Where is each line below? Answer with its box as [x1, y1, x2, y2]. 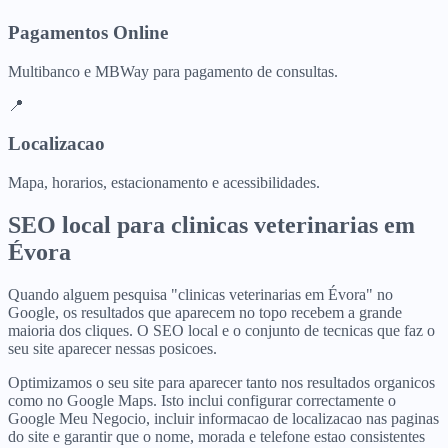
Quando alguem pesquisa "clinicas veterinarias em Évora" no [8, 285, 393, 303]
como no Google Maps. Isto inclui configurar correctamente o [8, 391, 396, 409]
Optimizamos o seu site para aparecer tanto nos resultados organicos [8, 373, 435, 391]
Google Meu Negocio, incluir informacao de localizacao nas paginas [8, 409, 439, 427]
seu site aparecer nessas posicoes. [8, 339, 217, 357]
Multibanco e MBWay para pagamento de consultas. [8, 62, 338, 80]
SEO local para [8, 211, 171, 238]
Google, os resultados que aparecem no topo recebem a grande [8, 303, 402, 321]
